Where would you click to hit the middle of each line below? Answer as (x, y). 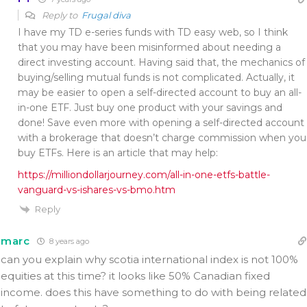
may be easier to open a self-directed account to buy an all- (160, 92)
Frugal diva (106, 15)
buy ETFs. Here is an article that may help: (118, 152)
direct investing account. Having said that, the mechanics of (161, 62)
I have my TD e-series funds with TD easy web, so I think (153, 32)
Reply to (61, 15)
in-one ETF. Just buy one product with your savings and (150, 107)
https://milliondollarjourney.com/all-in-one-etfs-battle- (144, 174)
